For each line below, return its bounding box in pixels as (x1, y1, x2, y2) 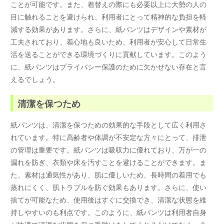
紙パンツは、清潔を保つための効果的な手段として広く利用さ (10, 119, 207, 130)
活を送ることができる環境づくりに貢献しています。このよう (10, 48, 207, 59)
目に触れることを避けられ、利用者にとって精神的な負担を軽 (10, 11, 207, 21)
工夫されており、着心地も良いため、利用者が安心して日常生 (10, 36, 207, 46)
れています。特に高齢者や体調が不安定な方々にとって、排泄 (10, 132, 207, 142)
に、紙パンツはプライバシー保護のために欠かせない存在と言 (10, 61, 207, 71)
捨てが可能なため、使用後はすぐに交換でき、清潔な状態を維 (10, 194, 207, 205)
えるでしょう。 (10, 73, 60, 84)
